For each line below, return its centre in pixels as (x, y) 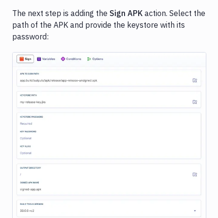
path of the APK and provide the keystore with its (99, 25)
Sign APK (126, 13)
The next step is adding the (61, 13)
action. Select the (174, 13)
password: (30, 37)
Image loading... (109, 136)
